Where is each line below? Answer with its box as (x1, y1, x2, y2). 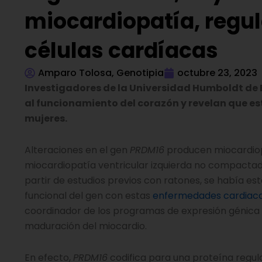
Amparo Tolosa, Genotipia (38, 66, 164, 80)
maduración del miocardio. (25, 219, 147, 233)
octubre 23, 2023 (177, 66, 257, 80)
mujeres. (25, 112, 69, 125)
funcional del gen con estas (25, 189, 153, 202)
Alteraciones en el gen (25, 143, 130, 157)
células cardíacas (25, 36, 218, 65)
